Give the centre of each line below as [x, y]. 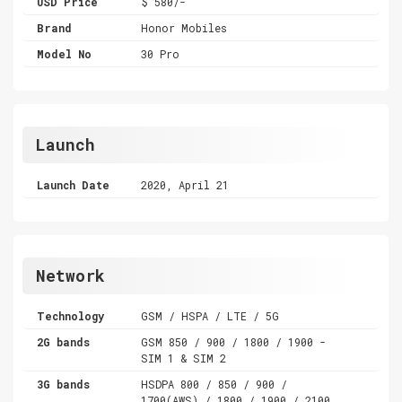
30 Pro [161, 53]
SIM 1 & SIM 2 [184, 358]
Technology [70, 315]
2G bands [63, 341]
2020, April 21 [185, 184]
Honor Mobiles [184, 27]
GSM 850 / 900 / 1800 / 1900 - [234, 341]
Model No [64, 53]
